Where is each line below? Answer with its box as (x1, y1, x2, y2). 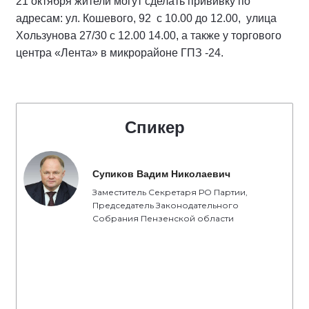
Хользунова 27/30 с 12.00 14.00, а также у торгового (16, 30, 281, 42)
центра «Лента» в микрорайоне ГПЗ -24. (16, 47, 223, 59)
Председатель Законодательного (92, 200, 239, 211)
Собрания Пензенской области (92, 213, 234, 224)
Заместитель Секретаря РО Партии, (92, 187, 248, 198)
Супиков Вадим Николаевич (92, 168, 230, 180)
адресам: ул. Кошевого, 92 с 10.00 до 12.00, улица (16, 12, 277, 25)
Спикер (124, 118, 185, 137)
